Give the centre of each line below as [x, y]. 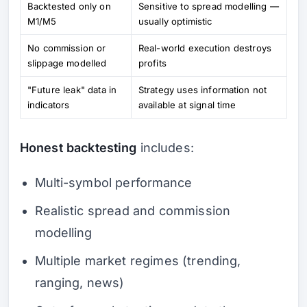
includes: [165, 147]
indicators [49, 105]
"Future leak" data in [72, 89]
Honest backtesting [78, 147]
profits [152, 63]
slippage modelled [67, 63]
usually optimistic [175, 21]
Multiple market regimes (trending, [138, 260]
